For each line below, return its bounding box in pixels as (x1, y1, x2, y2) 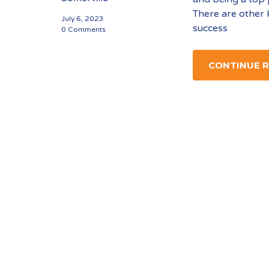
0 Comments (61, 25, 106, 34)
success (193, 22, 228, 34)
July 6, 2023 (61, 14, 104, 23)
